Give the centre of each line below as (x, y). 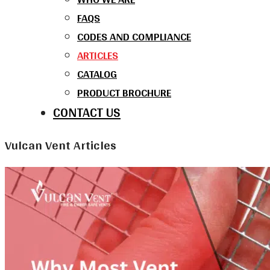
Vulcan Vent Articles (61, 145)
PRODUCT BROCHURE (124, 92)
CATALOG (97, 74)
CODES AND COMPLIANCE (134, 36)
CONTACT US (87, 112)
